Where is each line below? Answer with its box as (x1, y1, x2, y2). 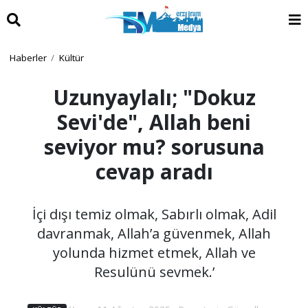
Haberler (9, 51, 47, 64)
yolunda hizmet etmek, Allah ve (52, 243, 256, 262)
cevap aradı (95, 157, 213, 186)
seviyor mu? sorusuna (43, 132, 265, 161)
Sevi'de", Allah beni (57, 107, 251, 136)
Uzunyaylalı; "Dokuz (52, 82, 256, 111)
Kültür (59, 51, 84, 64)
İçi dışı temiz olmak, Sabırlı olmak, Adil (32, 204, 276, 223)
